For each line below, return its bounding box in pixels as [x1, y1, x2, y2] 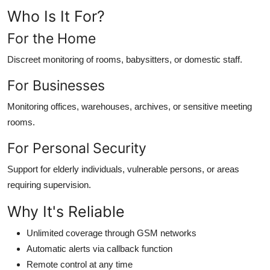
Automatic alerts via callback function [27, 243, 172, 254]
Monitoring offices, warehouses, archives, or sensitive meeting [7, 101, 252, 111]
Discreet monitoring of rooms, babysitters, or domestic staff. [7, 54, 242, 64]
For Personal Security [7, 139, 146, 157]
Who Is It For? [7, 7, 105, 25]
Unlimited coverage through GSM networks [27, 227, 196, 238]
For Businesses [7, 76, 105, 94]
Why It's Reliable [7, 202, 125, 221]
